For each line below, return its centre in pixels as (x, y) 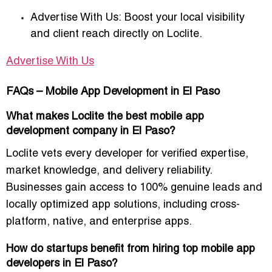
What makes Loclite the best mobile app (105, 117)
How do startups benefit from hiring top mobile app (131, 250)
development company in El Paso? (91, 132)
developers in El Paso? (62, 264)
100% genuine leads (190, 188)
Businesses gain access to (73, 188)
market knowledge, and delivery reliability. (109, 171)
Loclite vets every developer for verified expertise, (127, 154)
